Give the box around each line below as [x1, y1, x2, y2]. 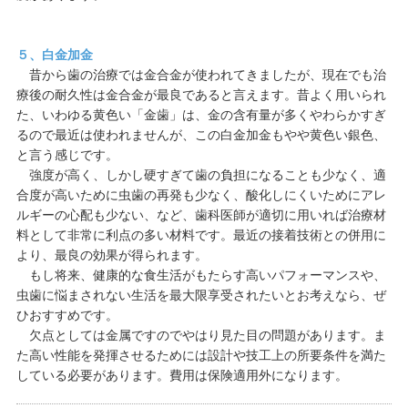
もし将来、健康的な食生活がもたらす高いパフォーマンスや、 [15, 268, 386, 282]
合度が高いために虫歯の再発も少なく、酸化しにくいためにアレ [15, 188, 386, 202]
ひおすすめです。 [15, 308, 118, 322]
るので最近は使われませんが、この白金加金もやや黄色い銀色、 [15, 127, 386, 142]
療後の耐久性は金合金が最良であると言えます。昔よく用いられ [15, 87, 386, 102]
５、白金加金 [15, 47, 93, 62]
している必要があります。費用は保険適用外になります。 [15, 368, 348, 382]
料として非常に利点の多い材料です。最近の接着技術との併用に [15, 228, 386, 242]
